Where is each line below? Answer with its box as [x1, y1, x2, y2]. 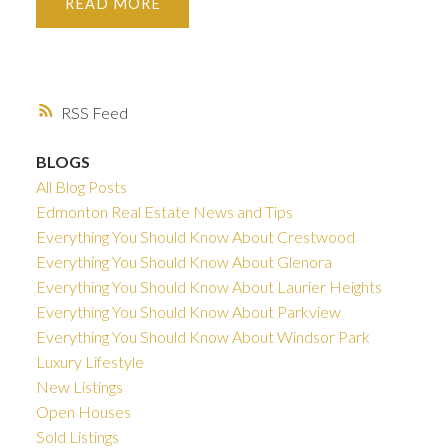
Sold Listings [35, 426, 119, 446]
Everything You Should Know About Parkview [35, 301, 341, 321]
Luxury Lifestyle [35, 351, 144, 371]
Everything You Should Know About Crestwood [35, 226, 355, 246]
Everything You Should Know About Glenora [35, 251, 332, 271]
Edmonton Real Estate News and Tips [35, 201, 293, 221]
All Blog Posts [35, 176, 127, 196]
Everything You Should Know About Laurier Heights [35, 276, 382, 296]
